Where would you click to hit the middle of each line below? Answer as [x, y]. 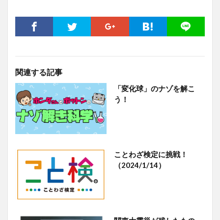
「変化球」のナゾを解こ [154, 88]
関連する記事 [39, 72]
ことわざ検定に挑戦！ [151, 154]
